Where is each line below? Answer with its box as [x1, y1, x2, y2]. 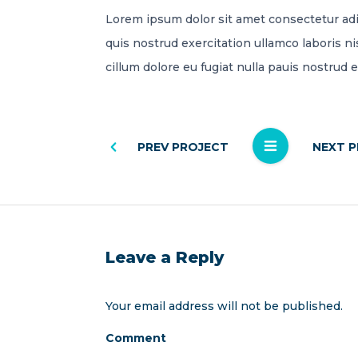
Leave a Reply [105, 247, 224, 267]
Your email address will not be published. [105, 298, 343, 313]
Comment [105, 330, 166, 345]
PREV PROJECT [137, 139, 229, 154]
